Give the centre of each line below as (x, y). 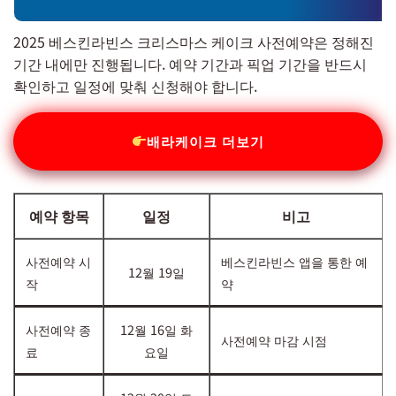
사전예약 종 (58, 329)
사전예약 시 (58, 261)
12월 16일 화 (156, 329)
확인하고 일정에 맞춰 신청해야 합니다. (135, 85)
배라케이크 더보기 (206, 141)
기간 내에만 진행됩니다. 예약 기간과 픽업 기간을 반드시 (190, 63)
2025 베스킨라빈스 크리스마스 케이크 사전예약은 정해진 (194, 41)
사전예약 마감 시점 (274, 339)
